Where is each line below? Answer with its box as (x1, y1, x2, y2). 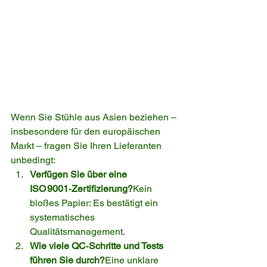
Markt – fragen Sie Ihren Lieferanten (11, 139, 164, 151)
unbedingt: (11, 154, 55, 166)
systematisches (30, 211, 97, 223)
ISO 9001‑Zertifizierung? (30, 182, 133, 194)
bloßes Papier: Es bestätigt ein (30, 197, 160, 209)
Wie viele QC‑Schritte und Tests (30, 240, 166, 252)
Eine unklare (105, 254, 161, 266)
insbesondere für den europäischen (11, 125, 163, 137)
